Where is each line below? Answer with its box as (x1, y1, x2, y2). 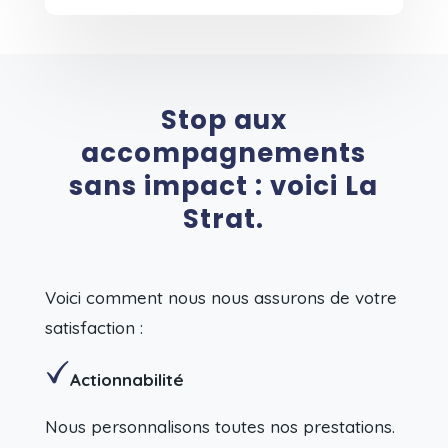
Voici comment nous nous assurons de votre (44, 287, 397, 309)
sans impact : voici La (69, 168, 379, 205)
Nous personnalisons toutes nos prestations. (44, 416, 395, 438)
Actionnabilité (69, 369, 184, 391)
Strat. (183, 201, 265, 238)
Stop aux (160, 102, 287, 139)
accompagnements (81, 135, 367, 172)
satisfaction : (44, 317, 143, 339)
